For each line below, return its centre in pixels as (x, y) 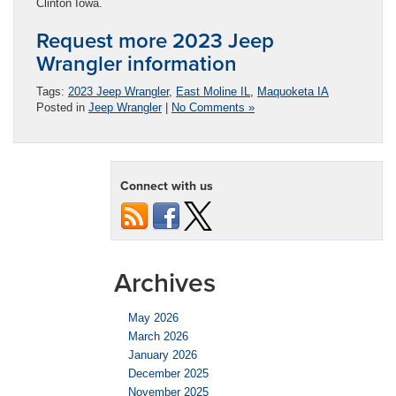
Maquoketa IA (293, 92)
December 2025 (168, 374)
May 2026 (153, 318)
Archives (165, 283)
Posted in (62, 108)
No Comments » (213, 108)
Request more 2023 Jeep (155, 41)
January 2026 (163, 355)
